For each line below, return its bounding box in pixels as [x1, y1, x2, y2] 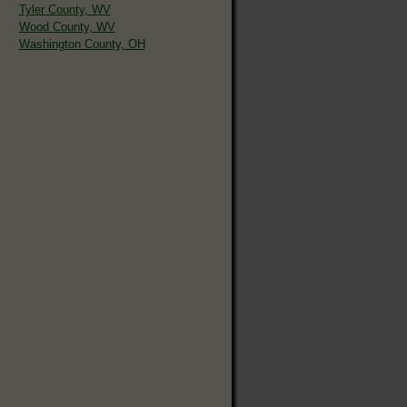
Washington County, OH [18, 36, 145, 51]
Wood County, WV [18, 19, 115, 34]
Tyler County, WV [18, 2, 111, 16]
